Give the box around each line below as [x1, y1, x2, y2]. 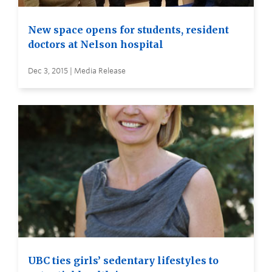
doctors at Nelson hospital [28, 38, 163, 50]
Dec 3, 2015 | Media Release [28, 66, 126, 75]
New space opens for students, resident [28, 24, 229, 36]
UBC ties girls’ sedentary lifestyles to [28, 254, 219, 267]
